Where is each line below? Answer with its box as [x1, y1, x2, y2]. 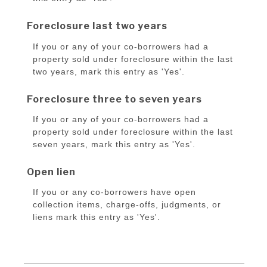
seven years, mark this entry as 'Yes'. [33, 139, 195, 150]
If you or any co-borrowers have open [33, 187, 196, 197]
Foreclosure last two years [27, 20, 167, 32]
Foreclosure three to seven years [27, 93, 202, 105]
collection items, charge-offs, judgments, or [33, 200, 221, 210]
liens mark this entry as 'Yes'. [33, 212, 160, 222]
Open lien [27, 166, 76, 178]
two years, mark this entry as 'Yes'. [33, 66, 185, 76]
